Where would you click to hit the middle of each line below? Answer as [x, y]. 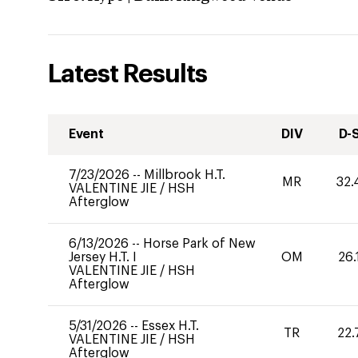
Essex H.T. [170, 326]
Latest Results [127, 74]
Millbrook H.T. [185, 175]
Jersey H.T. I [103, 257]
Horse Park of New [199, 244]
